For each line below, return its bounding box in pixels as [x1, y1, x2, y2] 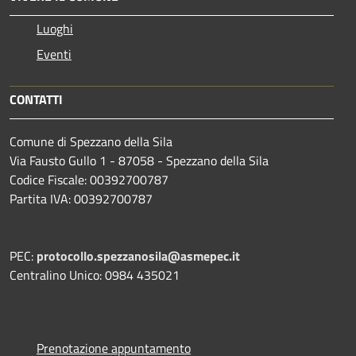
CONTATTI [10, 89, 63, 109]
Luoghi [37, 18, 73, 38]
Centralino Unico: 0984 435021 [10, 265, 180, 284]
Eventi [37, 44, 72, 64]
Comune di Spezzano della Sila [10, 131, 172, 151]
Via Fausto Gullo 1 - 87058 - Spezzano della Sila [10, 150, 269, 170]
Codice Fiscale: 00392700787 [10, 169, 168, 189]
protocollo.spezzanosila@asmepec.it [37, 246, 240, 265]
